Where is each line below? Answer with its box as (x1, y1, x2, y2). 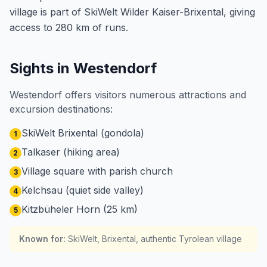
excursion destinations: (10, 103, 113, 115)
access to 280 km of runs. (10, 21, 128, 33)
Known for (19, 234, 63, 244)
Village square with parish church (21, 165, 173, 177)
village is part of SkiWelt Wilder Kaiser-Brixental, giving (10, 6, 255, 18)
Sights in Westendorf (10, 60, 157, 77)
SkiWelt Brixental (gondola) (21, 127, 144, 139)
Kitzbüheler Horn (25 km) (21, 203, 138, 215)
